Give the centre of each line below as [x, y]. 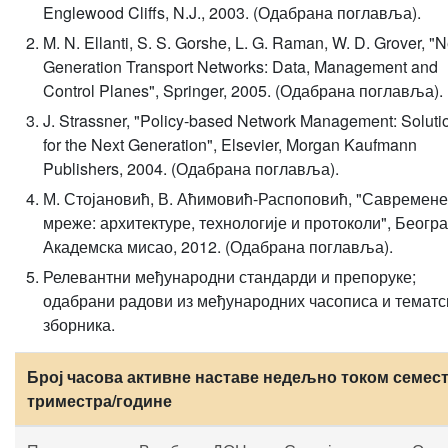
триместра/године [99, 400]
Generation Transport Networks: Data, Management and [240, 66]
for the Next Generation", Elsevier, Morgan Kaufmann [230, 144]
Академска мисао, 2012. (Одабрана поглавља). [218, 246]
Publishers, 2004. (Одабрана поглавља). [191, 168]
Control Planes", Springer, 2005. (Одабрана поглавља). [243, 90]
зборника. [79, 324]
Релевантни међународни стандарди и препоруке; [229, 276]
